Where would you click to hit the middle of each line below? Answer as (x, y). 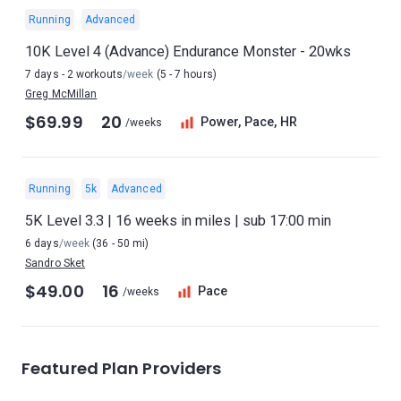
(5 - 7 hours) (185, 74)
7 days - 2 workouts (74, 74)
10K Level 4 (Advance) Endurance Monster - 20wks (188, 51)
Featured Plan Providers (122, 368)
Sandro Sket (55, 263)
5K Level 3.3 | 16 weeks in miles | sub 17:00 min (178, 221)
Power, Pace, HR (249, 122)
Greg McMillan (61, 94)
